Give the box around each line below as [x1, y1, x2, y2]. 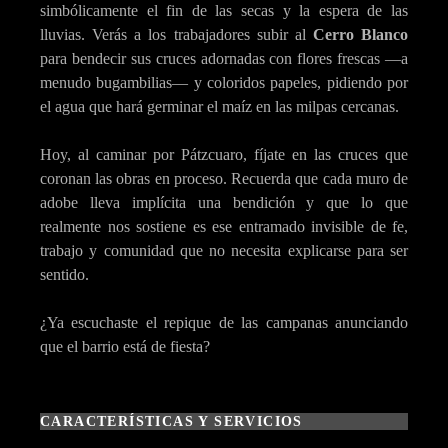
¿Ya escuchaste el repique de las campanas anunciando [40, 313, 408, 331]
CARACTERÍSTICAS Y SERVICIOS [40, 413, 303, 429]
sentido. [40, 265, 89, 283]
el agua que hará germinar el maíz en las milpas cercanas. [40, 97, 399, 115]
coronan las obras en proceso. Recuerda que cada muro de [40, 169, 408, 187]
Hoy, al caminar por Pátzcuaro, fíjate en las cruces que [40, 145, 408, 163]
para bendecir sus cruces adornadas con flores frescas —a [40, 49, 408, 67]
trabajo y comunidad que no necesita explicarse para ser [40, 241, 408, 259]
